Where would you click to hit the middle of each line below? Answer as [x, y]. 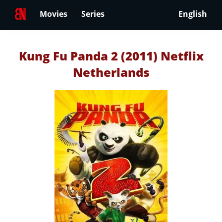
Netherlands [111, 72]
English [193, 14]
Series [93, 14]
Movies [54, 14]
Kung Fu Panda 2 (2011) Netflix [111, 56]
